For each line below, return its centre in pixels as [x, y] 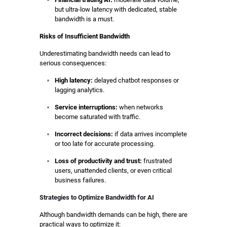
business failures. [80, 180]
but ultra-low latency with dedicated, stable [116, 9]
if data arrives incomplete [150, 134]
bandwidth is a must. [84, 19]
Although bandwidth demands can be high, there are [113, 214]
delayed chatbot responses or [136, 80]
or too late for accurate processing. [104, 143]
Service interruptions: [86, 107]
